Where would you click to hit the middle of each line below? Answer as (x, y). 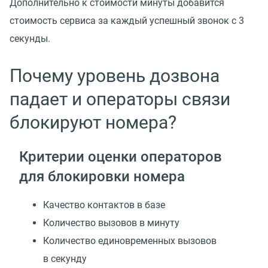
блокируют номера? (93, 122)
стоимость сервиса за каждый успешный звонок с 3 (127, 20)
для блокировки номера (102, 176)
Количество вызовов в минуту (111, 223)
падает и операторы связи (120, 99)
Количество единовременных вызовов (130, 240)
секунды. (30, 38)
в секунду (65, 258)
